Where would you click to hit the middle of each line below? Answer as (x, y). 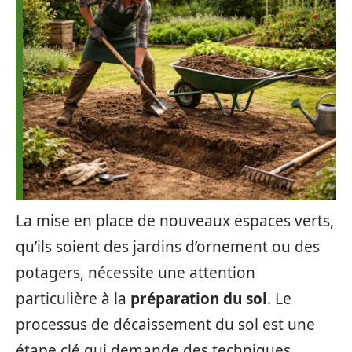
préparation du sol (199, 299)
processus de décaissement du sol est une (165, 324)
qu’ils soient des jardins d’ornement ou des (168, 247)
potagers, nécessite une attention (136, 273)
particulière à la (73, 299)
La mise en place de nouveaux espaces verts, (175, 221)
